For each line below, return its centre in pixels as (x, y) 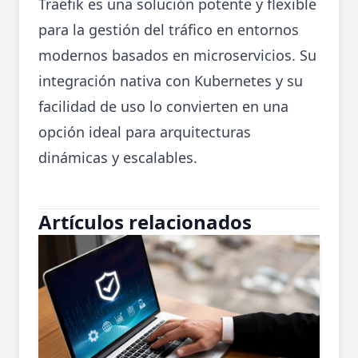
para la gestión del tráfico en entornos (169, 30)
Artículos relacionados (145, 222)
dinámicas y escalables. (118, 158)
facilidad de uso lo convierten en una (163, 107)
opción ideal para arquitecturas (145, 132)
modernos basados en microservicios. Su (177, 56)
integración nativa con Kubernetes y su (171, 81)
